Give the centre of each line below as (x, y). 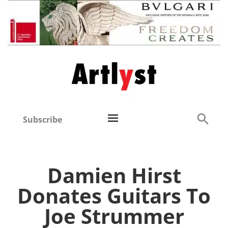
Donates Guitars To (114, 196)
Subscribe (43, 120)
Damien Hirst (114, 176)
